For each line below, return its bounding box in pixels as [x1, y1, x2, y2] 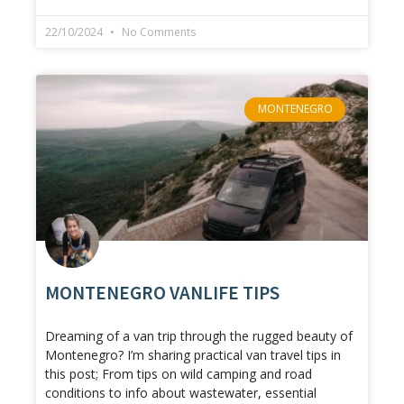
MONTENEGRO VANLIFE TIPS [45, 280, 280, 306]
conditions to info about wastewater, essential [45, 384, 317, 402]
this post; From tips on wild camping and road [45, 365, 312, 383]
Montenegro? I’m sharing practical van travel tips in [45, 346, 341, 364]
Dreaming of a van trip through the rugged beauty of [45, 327, 353, 345]
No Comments [119, 24, 196, 41]
